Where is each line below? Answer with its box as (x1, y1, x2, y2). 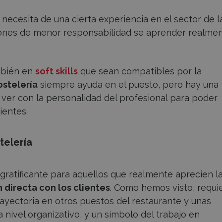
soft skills (35, 65, 78, 76)
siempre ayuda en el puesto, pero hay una (38, 79, 219, 90)
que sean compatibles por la (78, 65, 202, 76)
